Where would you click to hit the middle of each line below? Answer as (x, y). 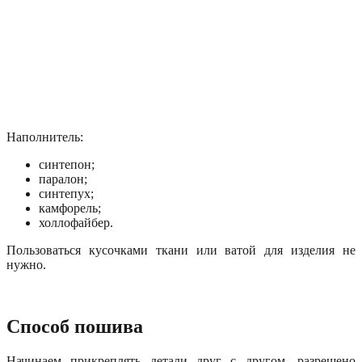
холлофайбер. (76, 222)
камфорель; (70, 208)
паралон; (63, 179)
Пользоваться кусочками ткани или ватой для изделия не (181, 250)
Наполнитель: (45, 137)
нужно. (26, 264)
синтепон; (67, 164)
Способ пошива (75, 326)
